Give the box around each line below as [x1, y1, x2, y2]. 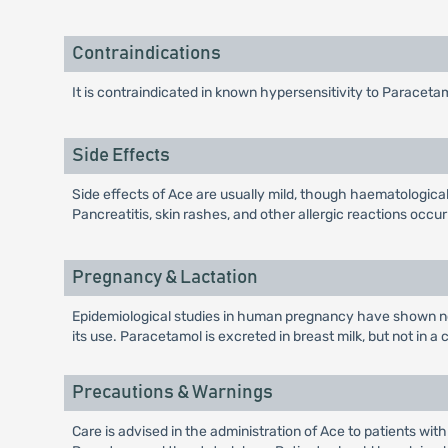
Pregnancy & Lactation [71, 268, 258, 288]
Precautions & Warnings [71, 383, 273, 403]
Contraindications [71, 44, 221, 64]
